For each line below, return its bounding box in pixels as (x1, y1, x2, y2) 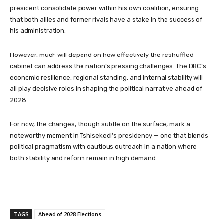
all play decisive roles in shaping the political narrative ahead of (10, 84, 202, 92)
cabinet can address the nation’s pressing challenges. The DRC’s (10, 62, 206, 70)
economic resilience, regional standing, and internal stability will (10, 73, 203, 81)
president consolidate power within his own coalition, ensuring (10, 4, 199, 12)
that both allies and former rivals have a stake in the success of (10, 15, 202, 23)
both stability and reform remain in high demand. (10, 154, 157, 162)
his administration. (10, 27, 66, 34)
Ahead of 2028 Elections (38, 210, 101, 218)
